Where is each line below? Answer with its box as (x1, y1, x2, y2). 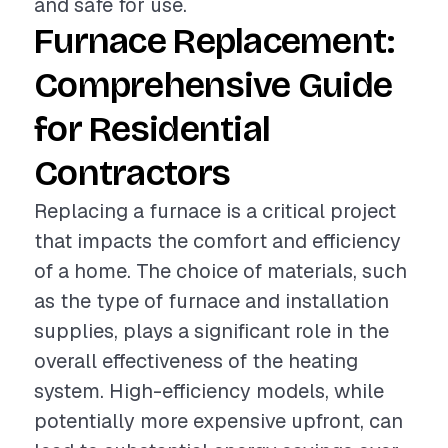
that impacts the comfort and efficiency (34, 228, 401, 254)
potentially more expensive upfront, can (34, 408, 403, 434)
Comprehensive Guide (34, 64, 393, 107)
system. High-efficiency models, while (34, 378, 384, 404)
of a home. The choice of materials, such (34, 258, 407, 284)
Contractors (34, 152, 231, 195)
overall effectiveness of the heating (34, 348, 358, 374)
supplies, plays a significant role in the (34, 318, 389, 344)
